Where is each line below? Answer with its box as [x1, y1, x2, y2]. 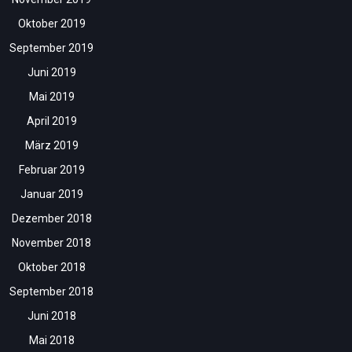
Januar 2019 [20, 188, 83, 201]
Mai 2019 [28, 90, 75, 104]
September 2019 [9, 42, 93, 55]
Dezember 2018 [11, 212, 92, 225]
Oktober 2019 [17, 17, 86, 31]
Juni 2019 [27, 66, 76, 79]
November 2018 [12, 236, 91, 250]
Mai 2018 [28, 334, 75, 347]
